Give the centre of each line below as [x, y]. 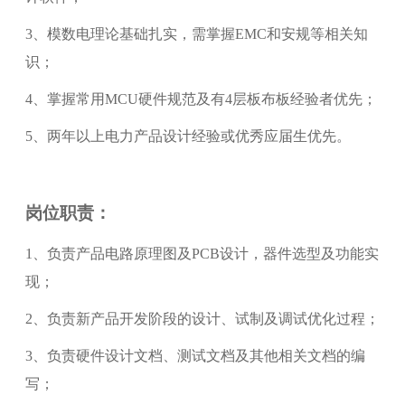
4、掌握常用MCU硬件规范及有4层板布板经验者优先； [201, 99]
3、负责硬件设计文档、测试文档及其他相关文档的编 [195, 355]
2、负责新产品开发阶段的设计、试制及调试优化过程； [202, 318]
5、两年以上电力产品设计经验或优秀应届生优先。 [188, 136]
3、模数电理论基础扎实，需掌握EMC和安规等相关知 [196, 33]
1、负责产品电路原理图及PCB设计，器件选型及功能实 [202, 253]
